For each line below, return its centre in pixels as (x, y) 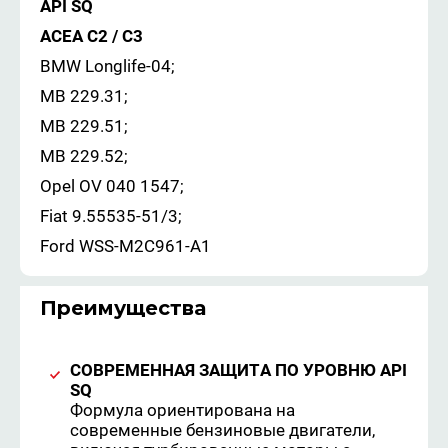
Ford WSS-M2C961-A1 (125, 246)
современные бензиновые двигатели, (222, 430)
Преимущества (123, 308)
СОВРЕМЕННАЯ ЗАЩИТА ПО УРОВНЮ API (238, 370)
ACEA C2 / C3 (91, 36)
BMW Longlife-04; (107, 66)
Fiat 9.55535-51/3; (111, 216)
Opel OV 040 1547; (112, 186)
